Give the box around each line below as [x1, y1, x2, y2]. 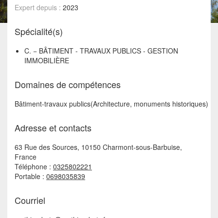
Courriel [15, 194, 45, 207]
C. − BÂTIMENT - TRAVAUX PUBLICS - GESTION [24, 46, 178, 56]
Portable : [15, 171, 46, 182]
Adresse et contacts [15, 121, 91, 134]
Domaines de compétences [15, 78, 121, 91]
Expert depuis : [15, 2, 63, 13]
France [15, 152, 36, 162]
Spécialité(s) [15, 25, 63, 38]
